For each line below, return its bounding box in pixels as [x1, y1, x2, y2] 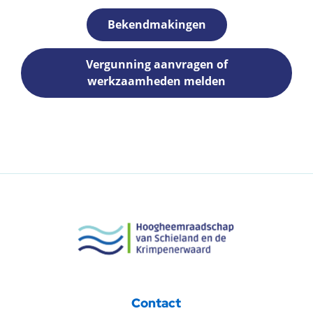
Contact [131, 295, 182, 311]
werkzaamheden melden [87, 73, 226, 89]
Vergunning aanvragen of [85, 56, 228, 72]
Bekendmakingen [107, 16, 206, 32]
